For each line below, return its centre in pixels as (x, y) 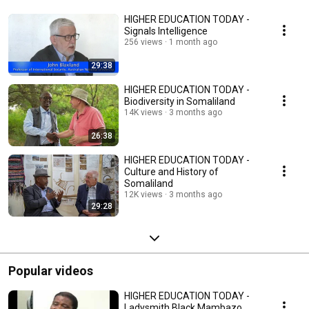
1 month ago (193, 42)
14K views (143, 113)
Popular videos (51, 271)
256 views (143, 42)
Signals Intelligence (166, 31)
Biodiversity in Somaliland (180, 102)
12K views (143, 195)
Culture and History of (171, 172)
